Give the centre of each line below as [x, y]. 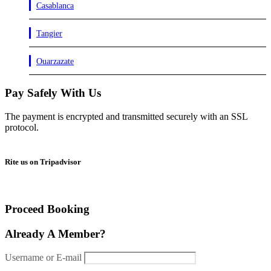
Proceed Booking [47, 209]
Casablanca [55, 6]
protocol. [22, 127]
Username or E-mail [43, 258]
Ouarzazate [55, 62]
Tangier [49, 34]
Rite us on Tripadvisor [43, 162]
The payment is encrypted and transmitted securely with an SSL [126, 116]
